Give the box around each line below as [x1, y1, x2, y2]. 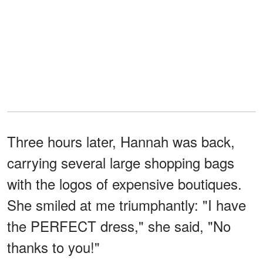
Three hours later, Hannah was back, [7, 130, 235, 151]
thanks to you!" [7, 236, 100, 257]
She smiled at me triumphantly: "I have [7, 194, 246, 215]
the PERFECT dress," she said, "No [7, 215, 231, 236]
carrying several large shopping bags [7, 151, 234, 173]
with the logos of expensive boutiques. [7, 173, 242, 194]
